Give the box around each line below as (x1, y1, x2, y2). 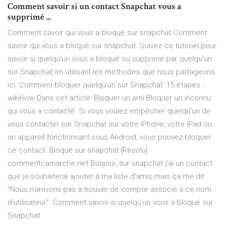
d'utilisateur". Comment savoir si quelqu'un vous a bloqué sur (8, 198, 213, 207)
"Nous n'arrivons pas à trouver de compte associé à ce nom (8, 185, 211, 194)
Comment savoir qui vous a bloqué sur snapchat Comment (8, 28, 207, 38)
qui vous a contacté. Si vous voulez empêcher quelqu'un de (8, 106, 211, 116)
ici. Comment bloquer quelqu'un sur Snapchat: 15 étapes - (8, 80, 204, 90)
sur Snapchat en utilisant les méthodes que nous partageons (8, 67, 215, 77)
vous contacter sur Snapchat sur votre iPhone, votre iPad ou (8, 120, 212, 129)
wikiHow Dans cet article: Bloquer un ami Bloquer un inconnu (8, 93, 211, 103)
